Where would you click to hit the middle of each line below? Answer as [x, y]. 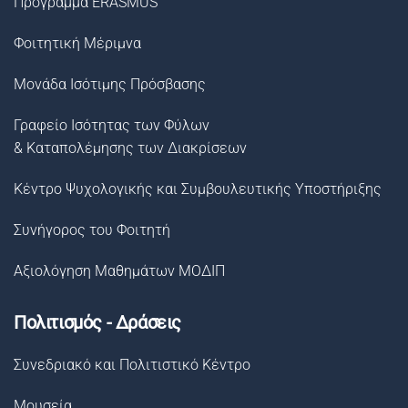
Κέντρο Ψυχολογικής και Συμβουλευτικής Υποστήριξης [198, 189]
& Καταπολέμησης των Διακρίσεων [130, 148]
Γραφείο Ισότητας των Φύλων [112, 125]
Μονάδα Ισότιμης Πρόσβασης [110, 84]
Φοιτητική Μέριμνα [77, 43]
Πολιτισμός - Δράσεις [97, 322]
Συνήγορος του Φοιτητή [92, 230]
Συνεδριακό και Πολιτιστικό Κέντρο [132, 365]
